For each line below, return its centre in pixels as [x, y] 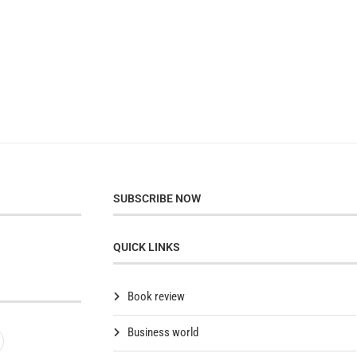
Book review [157, 296]
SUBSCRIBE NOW [157, 198]
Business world [163, 332]
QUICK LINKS [147, 247]
